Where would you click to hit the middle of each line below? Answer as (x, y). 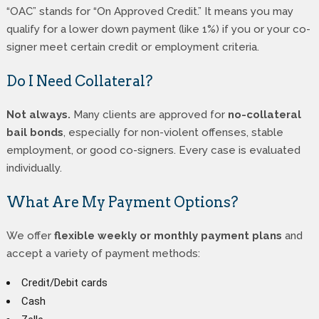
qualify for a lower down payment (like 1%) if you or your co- (158, 29)
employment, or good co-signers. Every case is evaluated (153, 150)
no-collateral (264, 114)
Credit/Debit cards (64, 282)
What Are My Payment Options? (122, 202)
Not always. (38, 114)
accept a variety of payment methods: (103, 253)
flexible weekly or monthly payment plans (168, 235)
